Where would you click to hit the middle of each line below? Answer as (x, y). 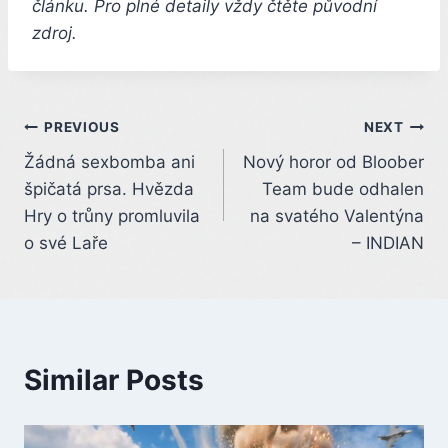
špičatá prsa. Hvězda (109, 188)
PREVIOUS (82, 127)
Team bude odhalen (343, 188)
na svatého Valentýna (337, 215)
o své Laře (66, 242)
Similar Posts (114, 379)
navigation (94, 175)
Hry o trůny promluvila (112, 215)
